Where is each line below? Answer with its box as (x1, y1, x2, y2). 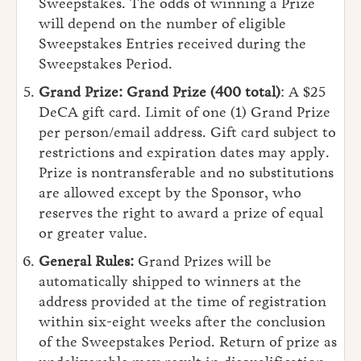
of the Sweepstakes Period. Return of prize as (39, 333, 337, 351)
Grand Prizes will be (134, 252, 272, 271)
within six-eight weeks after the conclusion (39, 313, 326, 331)
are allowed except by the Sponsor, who (39, 184, 301, 202)
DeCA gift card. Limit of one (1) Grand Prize (39, 103, 330, 122)
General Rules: (39, 252, 134, 271)
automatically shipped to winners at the (39, 272, 301, 291)
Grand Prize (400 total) (127, 83, 280, 102)
